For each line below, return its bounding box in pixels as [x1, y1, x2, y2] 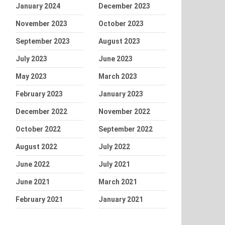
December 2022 [16, 107, 67, 116]
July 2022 [98, 143, 130, 151]
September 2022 [98, 125, 153, 133]
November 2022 [98, 107, 150, 116]
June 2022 [16, 160, 50, 168]
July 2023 [16, 55, 47, 63]
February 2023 [16, 90, 63, 98]
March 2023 [98, 72, 137, 80]
